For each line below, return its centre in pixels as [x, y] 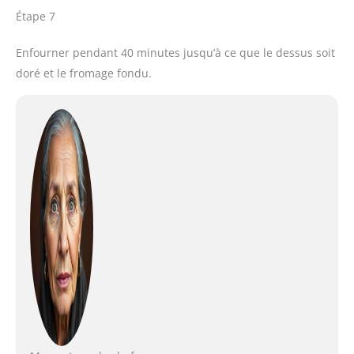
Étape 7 [36, 17]
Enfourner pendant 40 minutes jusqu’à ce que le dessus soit [175, 53]
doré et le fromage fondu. [84, 73]
